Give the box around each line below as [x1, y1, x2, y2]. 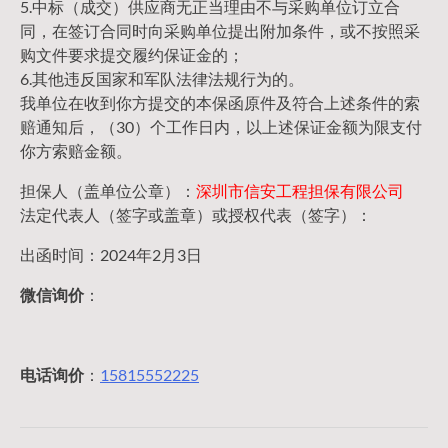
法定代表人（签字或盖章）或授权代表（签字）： [20, 205, 372, 224]
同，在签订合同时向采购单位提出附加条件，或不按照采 [20, 21, 420, 40]
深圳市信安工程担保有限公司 [196, 181, 404, 200]
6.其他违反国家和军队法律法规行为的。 [20, 69, 304, 88]
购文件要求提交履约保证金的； [20, 45, 244, 64]
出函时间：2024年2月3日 [20, 245, 202, 264]
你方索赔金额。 [20, 141, 132, 160]
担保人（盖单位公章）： [20, 181, 196, 200]
